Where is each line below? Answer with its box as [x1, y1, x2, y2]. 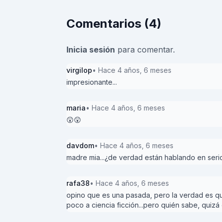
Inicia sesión [66, 45, 115, 55]
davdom [66, 141, 94, 150]
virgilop [66, 66, 92, 75]
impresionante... [66, 78, 117, 87]
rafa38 [66, 179, 90, 188]
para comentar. [115, 45, 175, 55]
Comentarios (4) [66, 16, 162, 31]
